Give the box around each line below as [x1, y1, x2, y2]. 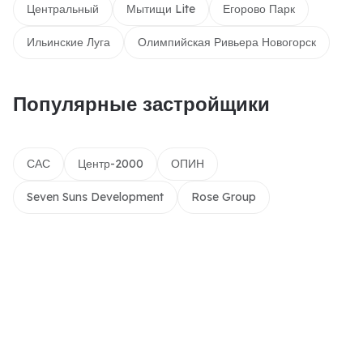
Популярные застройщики [13, 92, 270, 116]
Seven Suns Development [27, 190, 164, 204]
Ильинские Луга [27, 35, 110, 49]
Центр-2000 [78, 156, 143, 171]
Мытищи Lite [126, 2, 195, 16]
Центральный [27, 2, 99, 16]
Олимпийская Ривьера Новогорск [138, 35, 316, 49]
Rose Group [191, 190, 256, 204]
